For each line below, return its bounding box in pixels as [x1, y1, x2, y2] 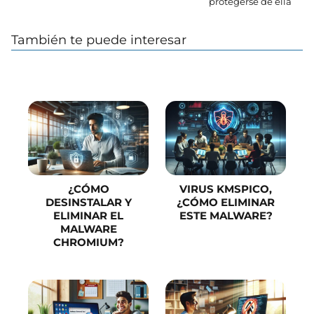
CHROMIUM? [53, 235, 124, 250]
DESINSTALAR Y [45, 196, 132, 210]
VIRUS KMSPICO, [179, 182, 272, 196]
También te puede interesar [11, 32, 186, 48]
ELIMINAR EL [53, 209, 123, 223]
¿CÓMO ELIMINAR [177, 196, 275, 210]
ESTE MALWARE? [179, 209, 273, 223]
